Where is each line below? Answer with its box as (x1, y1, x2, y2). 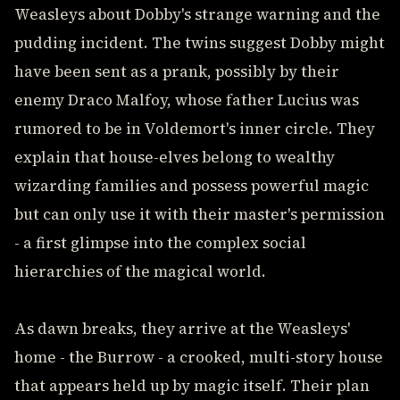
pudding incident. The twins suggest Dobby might (14, 32, 385, 54)
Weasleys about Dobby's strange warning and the (14, 4, 380, 25)
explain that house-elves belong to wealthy (14, 146, 335, 168)
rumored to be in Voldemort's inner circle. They (14, 118, 375, 139)
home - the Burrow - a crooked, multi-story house (14, 346, 383, 368)
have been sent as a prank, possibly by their (14, 61, 339, 82)
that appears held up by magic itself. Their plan (14, 375, 370, 396)
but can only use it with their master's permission (14, 204, 385, 225)
